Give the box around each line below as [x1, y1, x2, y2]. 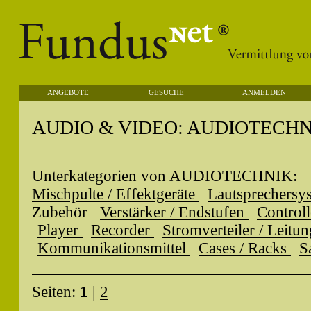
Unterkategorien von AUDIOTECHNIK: [32, 167, 297, 185]
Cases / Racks [199, 239, 291, 257]
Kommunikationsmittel [37, 239, 190, 257]
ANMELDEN [242, 88, 286, 96]
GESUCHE [148, 88, 184, 96]
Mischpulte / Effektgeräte [32, 185, 199, 203]
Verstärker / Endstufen [100, 203, 249, 221]
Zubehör [32, 203, 92, 221]
